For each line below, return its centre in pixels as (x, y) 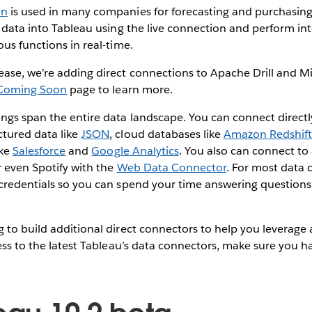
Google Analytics (135, 150)
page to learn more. (120, 89)
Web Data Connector (171, 167)
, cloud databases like (166, 134)
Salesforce (39, 150)
